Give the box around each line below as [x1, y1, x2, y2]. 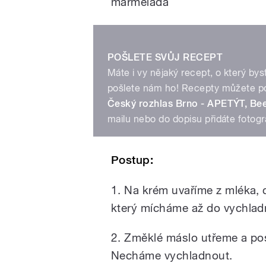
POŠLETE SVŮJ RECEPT [107, 51, 223, 63]
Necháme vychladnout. [111, 248, 233, 262]
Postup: [111, 153, 154, 167]
